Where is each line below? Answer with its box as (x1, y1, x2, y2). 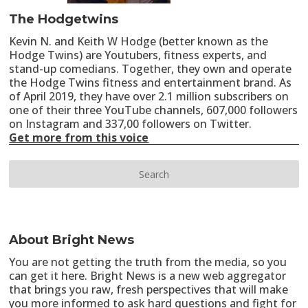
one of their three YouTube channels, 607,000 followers (9, 102, 298, 118)
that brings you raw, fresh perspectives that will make (9, 281, 289, 297)
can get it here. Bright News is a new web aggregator (9, 267, 287, 283)
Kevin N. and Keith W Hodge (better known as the (9, 34, 269, 49)
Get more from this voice (9, 130, 149, 146)
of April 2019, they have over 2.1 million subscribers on (9, 89, 289, 104)
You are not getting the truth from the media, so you (9, 254, 287, 269)
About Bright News (9, 232, 135, 247)
